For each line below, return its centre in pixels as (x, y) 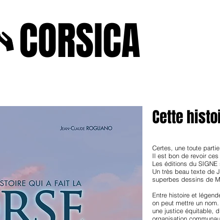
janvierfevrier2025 (127, 95)
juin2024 (186, 95)
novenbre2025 (58, 95)
